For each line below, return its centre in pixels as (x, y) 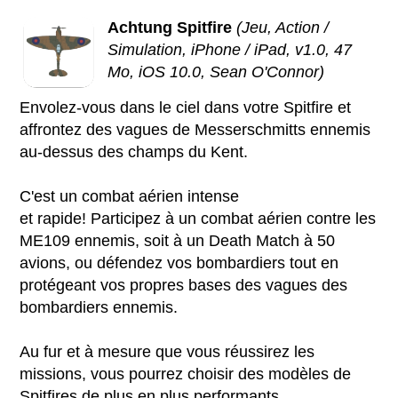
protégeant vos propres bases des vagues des (184, 286)
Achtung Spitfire (170, 28)
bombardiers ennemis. (101, 308)
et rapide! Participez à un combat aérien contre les (198, 219)
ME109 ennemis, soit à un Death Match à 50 (178, 241)
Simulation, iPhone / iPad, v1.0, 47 (230, 50)
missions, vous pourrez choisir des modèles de (186, 374)
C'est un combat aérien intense (130, 197)
